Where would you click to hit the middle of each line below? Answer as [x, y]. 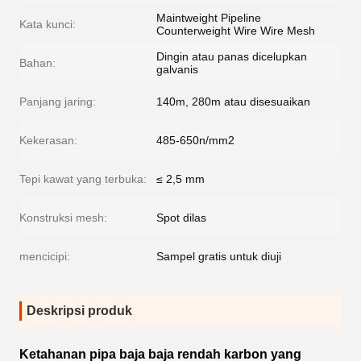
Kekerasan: [48, 141]
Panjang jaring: [58, 102]
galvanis [177, 70]
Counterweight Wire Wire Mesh [236, 31]
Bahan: [37, 63]
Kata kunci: [48, 25]
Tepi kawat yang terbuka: [83, 179]
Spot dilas [181, 218]
